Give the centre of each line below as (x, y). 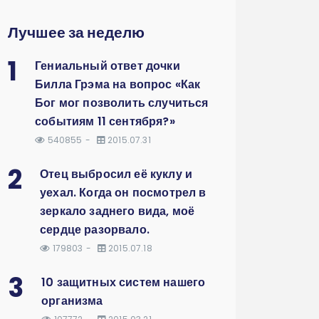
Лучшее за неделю (76, 32)
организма (72, 301)
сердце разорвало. (95, 230)
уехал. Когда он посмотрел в (123, 193)
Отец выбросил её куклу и (116, 174)
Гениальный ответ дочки (108, 66)
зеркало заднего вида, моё (117, 211)
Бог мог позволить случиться (122, 103)
